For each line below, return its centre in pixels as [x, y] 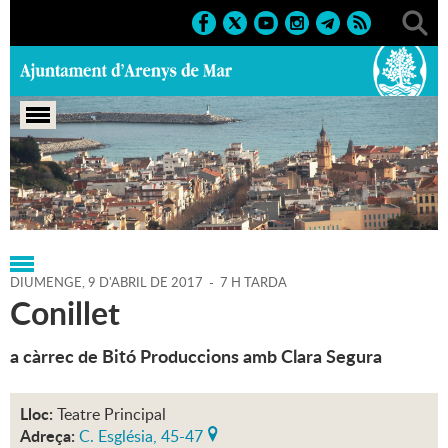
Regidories [121, 195]
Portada [38, 195]
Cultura [202, 195]
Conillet [65, 313]
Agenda [274, 195]
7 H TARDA [253, 282]
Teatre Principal [111, 414]
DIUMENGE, [49, 282]
